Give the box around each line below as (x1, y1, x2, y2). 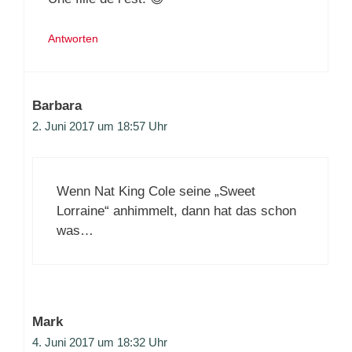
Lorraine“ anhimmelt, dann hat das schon (57, 203, 296, 218)
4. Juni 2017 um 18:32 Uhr (32, 335, 167, 349)
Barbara (32, 98, 82, 114)
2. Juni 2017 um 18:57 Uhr (32, 119, 167, 134)
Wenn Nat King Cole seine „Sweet (57, 183, 255, 199)
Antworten (48, 32, 98, 46)
